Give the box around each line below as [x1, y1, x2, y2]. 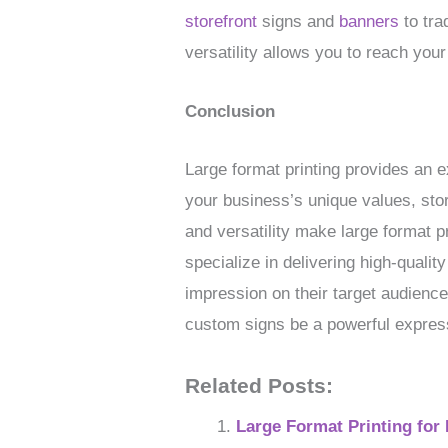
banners [339, 12, 400, 32]
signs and [257, 12, 340, 32]
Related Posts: [185, 374, 334, 399]
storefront [185, 12, 258, 32]
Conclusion [185, 101, 276, 121]
